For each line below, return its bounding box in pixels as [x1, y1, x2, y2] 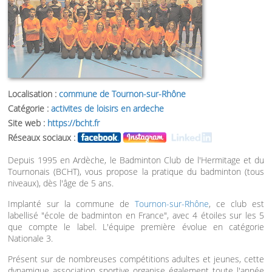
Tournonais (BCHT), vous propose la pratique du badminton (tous [7, 166, 265, 177]
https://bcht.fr [47, 117, 100, 129]
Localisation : [7, 88, 59, 100]
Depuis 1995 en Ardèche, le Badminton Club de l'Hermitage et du [7, 154, 265, 166]
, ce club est [209, 198, 265, 209]
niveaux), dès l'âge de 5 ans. [7, 177, 114, 189]
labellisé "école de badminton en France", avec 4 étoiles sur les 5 [7, 209, 265, 221]
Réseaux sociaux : [7, 132, 78, 143]
